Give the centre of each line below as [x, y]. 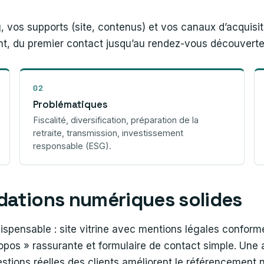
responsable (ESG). [72, 146]
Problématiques [70, 104]
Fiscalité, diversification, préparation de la [115, 120]
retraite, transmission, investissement [108, 133]
